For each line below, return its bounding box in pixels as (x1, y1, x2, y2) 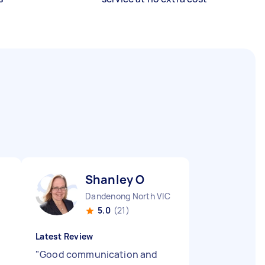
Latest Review (35, 231, 93, 242)
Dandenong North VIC (85, 190, 170, 202)
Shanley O (85, 172, 145, 188)
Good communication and (40, 248, 158, 261)
